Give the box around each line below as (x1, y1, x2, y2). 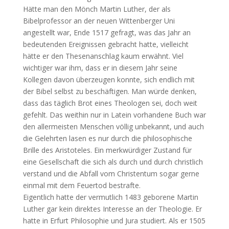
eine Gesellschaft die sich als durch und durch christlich (22, 157, 203, 167)
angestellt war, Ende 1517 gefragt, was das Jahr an (22, 28, 191, 38)
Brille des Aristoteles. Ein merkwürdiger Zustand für (22, 145, 192, 155)
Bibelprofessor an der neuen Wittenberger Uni (22, 16, 175, 26)
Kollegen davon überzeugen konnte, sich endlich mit (22, 75, 195, 85)
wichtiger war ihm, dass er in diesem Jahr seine (22, 63, 177, 73)
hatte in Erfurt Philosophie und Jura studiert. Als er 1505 (22, 216, 205, 226)
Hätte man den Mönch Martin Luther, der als (22, 4, 171, 14)
